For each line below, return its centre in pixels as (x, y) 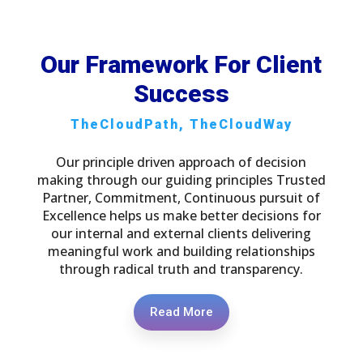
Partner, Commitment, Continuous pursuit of (181, 197)
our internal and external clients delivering (181, 233)
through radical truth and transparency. (181, 269)
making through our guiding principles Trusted (181, 179)
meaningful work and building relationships (181, 251)
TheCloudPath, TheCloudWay (181, 124)
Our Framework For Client (181, 64)
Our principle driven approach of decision (181, 162)
